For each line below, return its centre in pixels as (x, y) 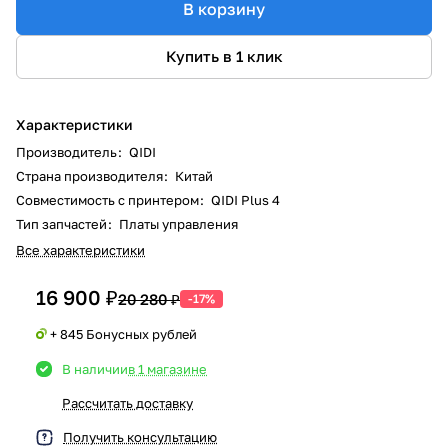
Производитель (68, 151)
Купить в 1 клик (224, 56)
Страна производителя (91, 175)
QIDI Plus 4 (244, 199)
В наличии (95, 368)
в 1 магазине (167, 368)
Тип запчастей (63, 223)
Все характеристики (80, 249)
